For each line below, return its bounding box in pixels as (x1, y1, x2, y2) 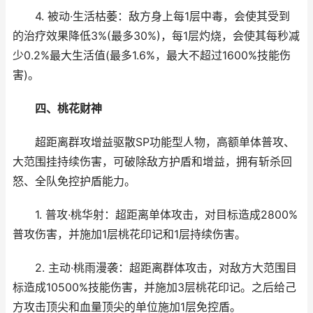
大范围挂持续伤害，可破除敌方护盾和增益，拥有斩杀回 (13, 155, 292, 168)
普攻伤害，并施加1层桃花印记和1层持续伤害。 (13, 228, 246, 241)
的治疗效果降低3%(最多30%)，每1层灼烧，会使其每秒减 (13, 29, 300, 43)
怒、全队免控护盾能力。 (13, 175, 136, 188)
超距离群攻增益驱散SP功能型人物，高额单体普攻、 (13, 136, 295, 149)
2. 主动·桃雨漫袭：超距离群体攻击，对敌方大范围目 (13, 261, 297, 275)
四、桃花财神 (35, 102, 102, 115)
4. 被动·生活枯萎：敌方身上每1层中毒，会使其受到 (13, 10, 290, 23)
